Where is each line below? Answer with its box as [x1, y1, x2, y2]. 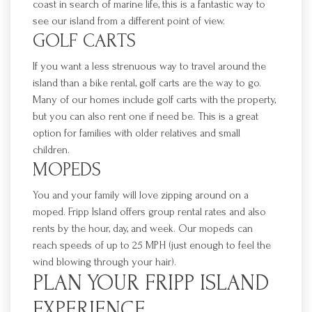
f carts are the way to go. [153, 77, 261, 89]
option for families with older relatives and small [33, 127, 240, 139]
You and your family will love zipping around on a [33, 189, 249, 201]
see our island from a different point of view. [33, 15, 225, 27]
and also [229, 205, 266, 218]
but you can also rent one [33, 110, 149, 123]
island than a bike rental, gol [33, 77, 153, 89]
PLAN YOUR [33, 271, 145, 295]
